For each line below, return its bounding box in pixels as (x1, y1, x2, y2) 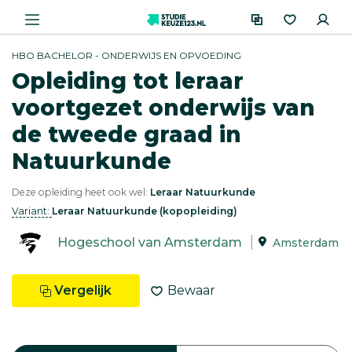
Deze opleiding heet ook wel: (12, 186, 150, 198)
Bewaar (167, 283, 215, 298)
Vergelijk (54, 283, 112, 298)
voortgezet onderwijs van (12, 94, 315, 121)
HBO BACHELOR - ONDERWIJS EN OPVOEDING (12, 49, 241, 61)
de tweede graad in (12, 121, 241, 148)
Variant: (12, 205, 52, 217)
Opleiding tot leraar (12, 68, 244, 94)
